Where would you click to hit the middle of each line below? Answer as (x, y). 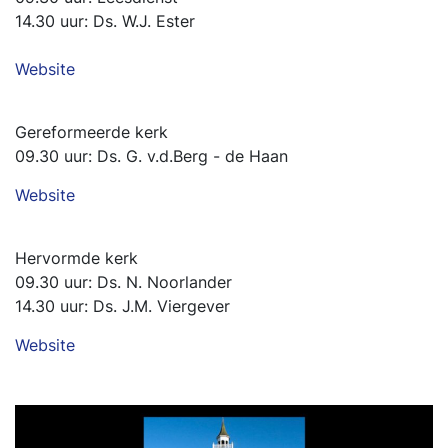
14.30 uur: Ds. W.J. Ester (105, 21)
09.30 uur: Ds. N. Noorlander (123, 282)
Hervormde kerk (76, 258)
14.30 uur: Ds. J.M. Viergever (122, 306)
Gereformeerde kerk (91, 132)
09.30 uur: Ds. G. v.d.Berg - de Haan (151, 156)
